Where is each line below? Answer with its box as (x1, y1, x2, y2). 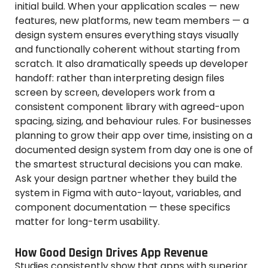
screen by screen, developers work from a (15, 86, 215, 100)
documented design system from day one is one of (15, 143, 253, 157)
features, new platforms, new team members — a (15, 14, 249, 28)
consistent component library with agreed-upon (15, 100, 244, 114)
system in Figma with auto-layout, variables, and (15, 186, 241, 200)
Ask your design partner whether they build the (15, 172, 237, 186)
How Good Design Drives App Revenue (15, 245, 208, 261)
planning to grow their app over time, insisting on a (15, 129, 252, 143)
